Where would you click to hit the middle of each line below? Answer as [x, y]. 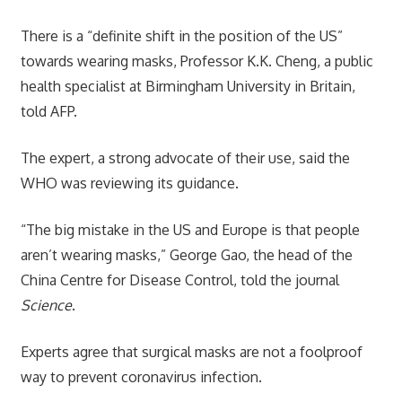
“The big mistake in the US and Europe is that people [190, 229]
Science [46, 305]
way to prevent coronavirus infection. [141, 376]
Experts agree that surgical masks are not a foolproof [191, 351]
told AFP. [48, 111]
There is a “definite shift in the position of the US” [181, 35]
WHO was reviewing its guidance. [129, 183]
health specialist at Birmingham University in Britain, [188, 86]
